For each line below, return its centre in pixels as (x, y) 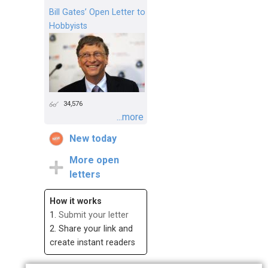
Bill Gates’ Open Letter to (97, 13)
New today (93, 139)
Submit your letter (94, 215)
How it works (76, 202)
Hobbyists (68, 26)
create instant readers (92, 243)
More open (94, 160)
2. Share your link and (91, 229)
